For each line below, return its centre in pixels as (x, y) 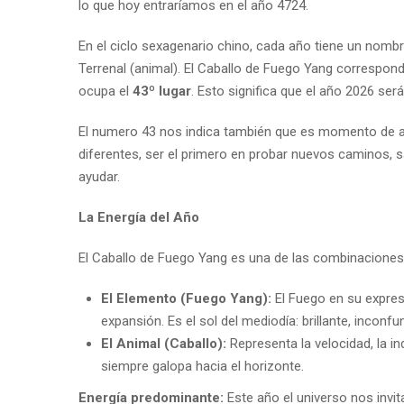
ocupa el (106, 91)
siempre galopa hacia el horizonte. (202, 366)
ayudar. (99, 176)
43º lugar (162, 91)
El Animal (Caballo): (164, 343)
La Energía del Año (139, 217)
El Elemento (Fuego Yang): (186, 298)
